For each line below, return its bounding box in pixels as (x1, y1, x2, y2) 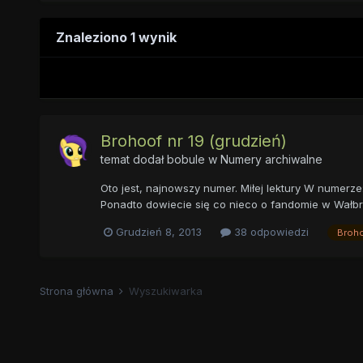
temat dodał (100, 152, 167, 167)
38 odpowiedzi (230, 225, 309, 239)
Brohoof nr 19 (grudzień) (100, 131, 287, 152)
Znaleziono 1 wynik (55, 29, 177, 46)
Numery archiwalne (220, 152, 322, 167)
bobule (166, 152, 205, 167)
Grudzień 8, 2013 (115, 225, 202, 239)
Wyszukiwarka (128, 284, 203, 297)
